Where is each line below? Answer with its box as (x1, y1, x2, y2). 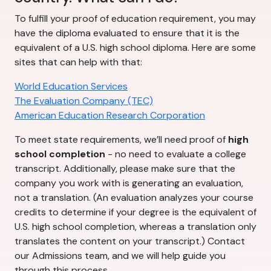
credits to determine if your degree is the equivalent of (15, 206, 256, 219)
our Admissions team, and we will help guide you (15, 249, 226, 263)
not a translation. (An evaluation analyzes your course (15, 191, 253, 204)
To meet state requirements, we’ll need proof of (15, 133, 228, 146)
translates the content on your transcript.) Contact (15, 235, 245, 248)
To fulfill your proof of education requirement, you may (15, 12, 256, 25)
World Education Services (15, 80, 128, 93)
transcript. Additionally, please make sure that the (15, 162, 235, 175)
